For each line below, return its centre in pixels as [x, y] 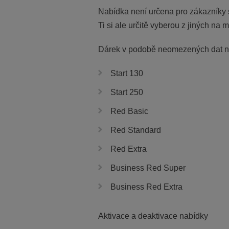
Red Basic [129, 111]
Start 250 [127, 92]
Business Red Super [148, 168]
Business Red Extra [146, 187]
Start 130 [127, 73]
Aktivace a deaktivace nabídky [153, 216]
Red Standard [136, 130]
